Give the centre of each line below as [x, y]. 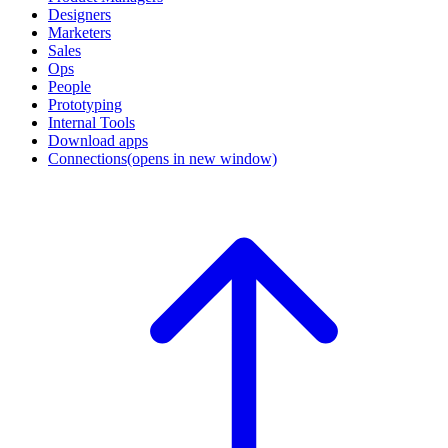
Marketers [79, 33]
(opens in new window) [202, 159]
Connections [87, 159]
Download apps [98, 141]
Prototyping [85, 105]
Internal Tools [91, 123]
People [69, 87]
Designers [79, 15]
